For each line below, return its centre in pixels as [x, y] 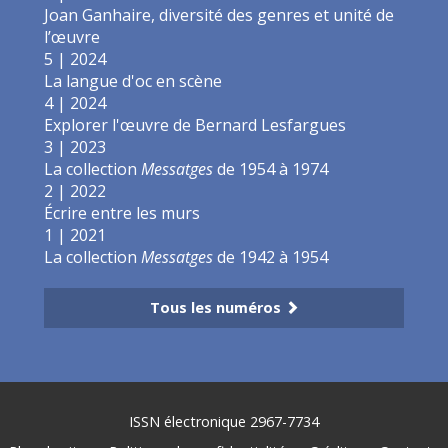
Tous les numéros [217, 307]
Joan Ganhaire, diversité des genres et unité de [219, 14]
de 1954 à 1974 [270, 168]
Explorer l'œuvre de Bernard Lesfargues [195, 124]
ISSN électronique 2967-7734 [224, 421]
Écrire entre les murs [122, 212]
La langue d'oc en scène [133, 80]
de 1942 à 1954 [270, 256]
